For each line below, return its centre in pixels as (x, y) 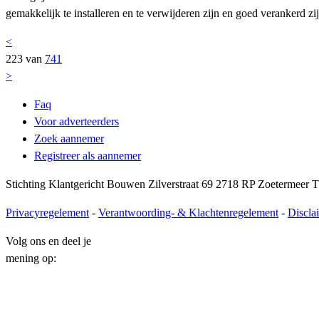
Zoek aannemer (69, 138)
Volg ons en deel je (48, 241)
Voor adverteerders (77, 121)
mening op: (31, 258)
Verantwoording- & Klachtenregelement (188, 212)
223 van (25, 58)
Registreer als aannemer (88, 155)
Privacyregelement (47, 212)
